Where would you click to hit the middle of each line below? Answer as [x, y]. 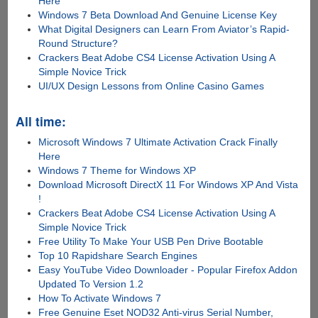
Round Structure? [78, 44]
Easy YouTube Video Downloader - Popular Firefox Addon [168, 270]
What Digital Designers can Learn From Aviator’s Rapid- [164, 29]
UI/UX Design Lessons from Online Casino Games [152, 86]
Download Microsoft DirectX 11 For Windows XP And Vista [169, 185]
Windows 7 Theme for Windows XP [117, 171]
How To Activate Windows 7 [100, 298]
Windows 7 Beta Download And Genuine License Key [158, 15]
